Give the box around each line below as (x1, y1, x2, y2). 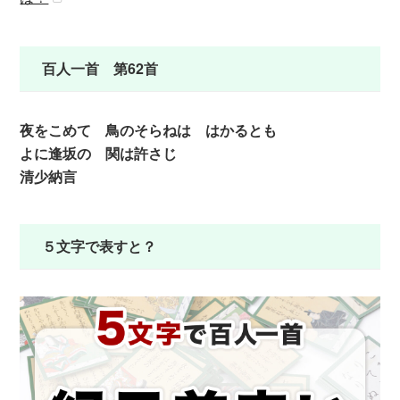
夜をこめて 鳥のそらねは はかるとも (20, 119, 278, 140)
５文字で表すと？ (42, 235, 157, 256)
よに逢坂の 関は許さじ (20, 142, 178, 163)
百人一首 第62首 (42, 57, 159, 79)
